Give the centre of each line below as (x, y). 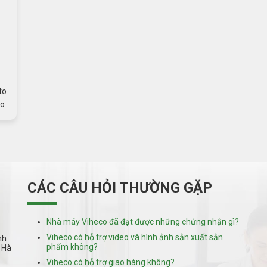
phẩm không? (72, 247)
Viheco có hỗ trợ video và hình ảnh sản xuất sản (134, 237)
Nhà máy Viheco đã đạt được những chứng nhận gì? (142, 222)
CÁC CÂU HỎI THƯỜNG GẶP (119, 188)
